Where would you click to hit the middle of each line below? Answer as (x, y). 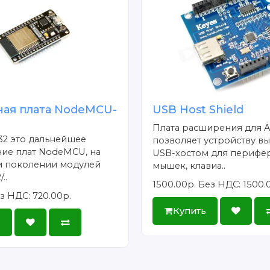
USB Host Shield (198, 110)
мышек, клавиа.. (189, 166)
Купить (189, 211)
